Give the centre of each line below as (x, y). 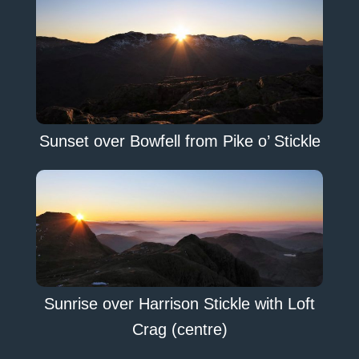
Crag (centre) (179, 330)
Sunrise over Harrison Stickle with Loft (179, 304)
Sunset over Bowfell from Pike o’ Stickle (179, 141)
